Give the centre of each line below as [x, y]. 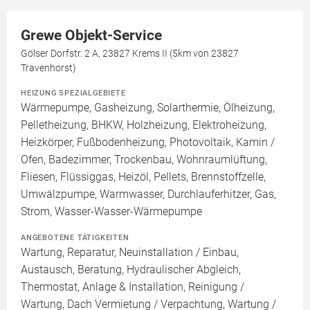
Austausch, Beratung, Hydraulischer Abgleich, [131, 270]
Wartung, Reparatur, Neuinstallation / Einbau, [130, 253]
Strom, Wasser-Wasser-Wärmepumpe [111, 212]
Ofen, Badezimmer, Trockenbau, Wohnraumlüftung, [144, 160]
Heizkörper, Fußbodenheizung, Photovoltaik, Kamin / [148, 143]
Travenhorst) [48, 68]
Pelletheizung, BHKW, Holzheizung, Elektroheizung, [144, 125]
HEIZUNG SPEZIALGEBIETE [73, 93]
